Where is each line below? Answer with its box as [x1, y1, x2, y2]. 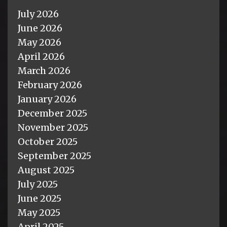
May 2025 [18, 206, 60, 218]
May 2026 [18, 36, 61, 48]
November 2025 [18, 121, 88, 133]
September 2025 [18, 149, 91, 162]
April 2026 [18, 50, 65, 62]
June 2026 [18, 22, 62, 34]
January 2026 [18, 93, 77, 105]
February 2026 [18, 79, 82, 91]
